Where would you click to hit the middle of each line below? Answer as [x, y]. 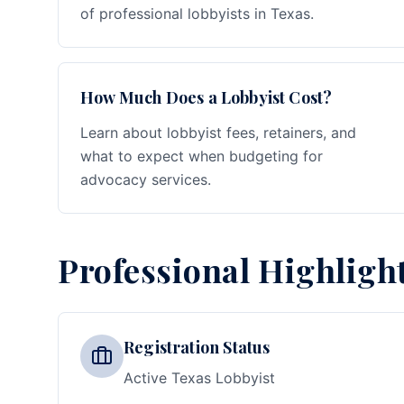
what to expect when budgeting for [202, 156]
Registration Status [197, 347]
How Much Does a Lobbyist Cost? [207, 97]
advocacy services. [146, 179]
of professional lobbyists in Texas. [197, 14]
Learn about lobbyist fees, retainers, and [218, 133]
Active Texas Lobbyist [199, 378]
